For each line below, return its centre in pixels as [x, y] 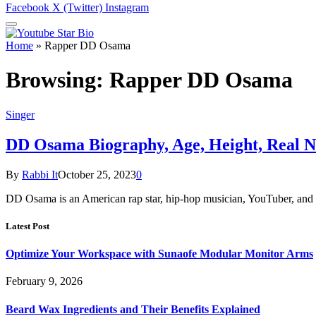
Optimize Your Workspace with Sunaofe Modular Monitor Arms [159, 254]
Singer [20, 114]
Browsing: [57, 80]
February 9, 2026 [44, 281]
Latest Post [28, 226]
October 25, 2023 [97, 174]
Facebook [28, 7]
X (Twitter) [77, 7]
